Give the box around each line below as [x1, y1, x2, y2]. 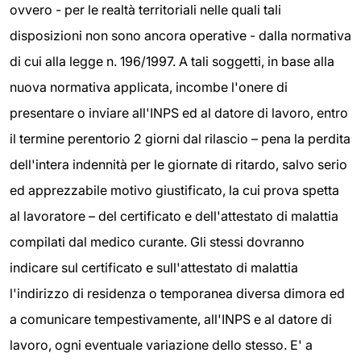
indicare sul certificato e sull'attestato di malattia [10, 259, 298, 276]
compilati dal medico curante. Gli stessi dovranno [10, 234, 305, 250]
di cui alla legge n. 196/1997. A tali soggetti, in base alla [10, 53, 334, 69]
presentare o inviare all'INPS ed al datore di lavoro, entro [10, 105, 348, 121]
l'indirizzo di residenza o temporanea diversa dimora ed [10, 285, 345, 301]
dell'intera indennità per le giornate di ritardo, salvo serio [10, 156, 347, 172]
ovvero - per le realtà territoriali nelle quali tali [10, 2, 281, 18]
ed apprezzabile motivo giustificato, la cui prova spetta [10, 182, 339, 198]
